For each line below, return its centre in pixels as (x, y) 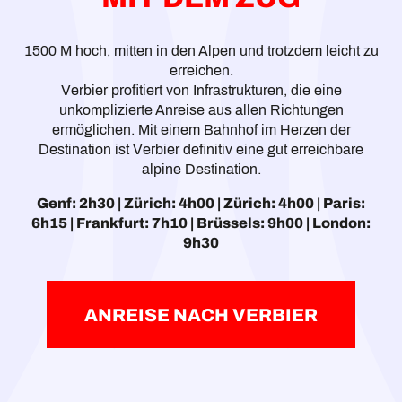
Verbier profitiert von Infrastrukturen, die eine (201, 90)
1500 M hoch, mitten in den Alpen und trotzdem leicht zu (201, 50)
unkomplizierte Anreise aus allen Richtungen (201, 109)
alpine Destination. (201, 169)
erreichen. (201, 70)
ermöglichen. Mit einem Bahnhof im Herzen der (201, 129)
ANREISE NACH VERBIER (201, 315)
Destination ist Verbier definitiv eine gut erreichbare (201, 149)
